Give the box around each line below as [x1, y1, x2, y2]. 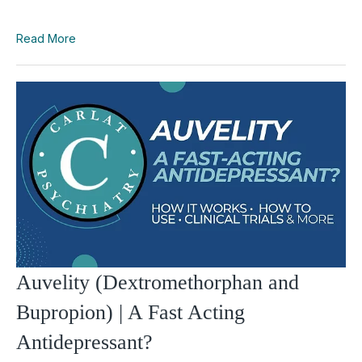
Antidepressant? [16, 330, 153, 354]
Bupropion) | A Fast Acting [16, 300, 245, 324]
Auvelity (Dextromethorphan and [16, 270, 299, 294]
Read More [16, 31, 76, 45]
